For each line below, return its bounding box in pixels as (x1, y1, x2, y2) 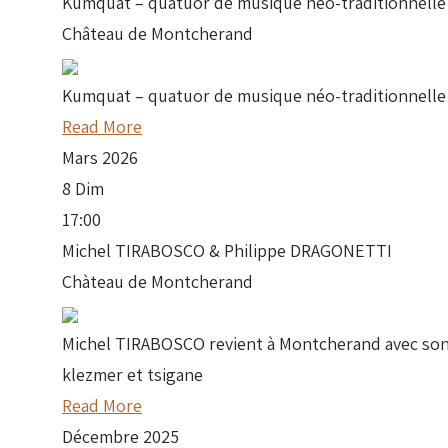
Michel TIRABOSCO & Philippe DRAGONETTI (62, 239, 392, 262)
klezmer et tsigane (62, 363, 203, 386)
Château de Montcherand (62, 22, 253, 45)
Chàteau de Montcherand (62, 270, 253, 293)
